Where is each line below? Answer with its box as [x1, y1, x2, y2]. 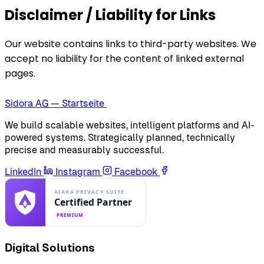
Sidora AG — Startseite [5, 98, 104, 110]
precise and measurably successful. [5, 144, 164, 156]
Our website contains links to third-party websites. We [5, 37, 256, 51]
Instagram [55, 166, 100, 178]
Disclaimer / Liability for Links [5, 5, 216, 25]
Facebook [114, 166, 157, 178]
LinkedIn [5, 166, 41, 178]
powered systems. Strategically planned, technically [5, 132, 235, 144]
